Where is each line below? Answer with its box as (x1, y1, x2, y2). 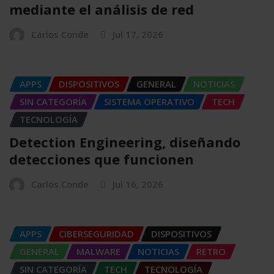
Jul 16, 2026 (113, 177, 163, 190)
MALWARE (76, 245, 120, 257)
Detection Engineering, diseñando (9, 132, 240, 151)
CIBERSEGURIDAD (59, 227, 134, 240)
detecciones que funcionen (9, 149, 194, 168)
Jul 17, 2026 (113, 28, 163, 41)
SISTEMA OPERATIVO (104, 95, 194, 108)
